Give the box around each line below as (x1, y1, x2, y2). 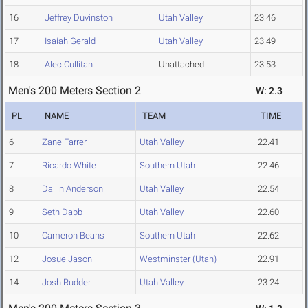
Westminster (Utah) (140, 254, 217, 265)
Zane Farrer (42, 137, 87, 148)
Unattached (159, 59, 204, 70)
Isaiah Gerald (45, 36, 96, 47)
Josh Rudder (42, 277, 91, 288)
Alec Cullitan (45, 59, 93, 70)
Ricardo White (42, 160, 96, 171)
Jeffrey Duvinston (45, 12, 113, 23)
